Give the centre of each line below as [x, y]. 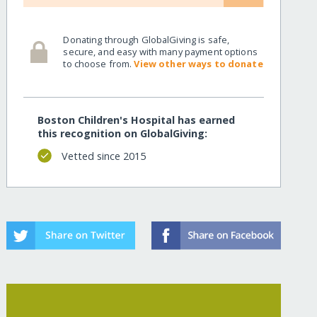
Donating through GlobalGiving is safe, [146, 39]
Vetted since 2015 [103, 156]
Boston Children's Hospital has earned [137, 120]
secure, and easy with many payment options [160, 51]
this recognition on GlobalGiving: [123, 134]
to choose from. [99, 63]
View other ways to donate [198, 63]
